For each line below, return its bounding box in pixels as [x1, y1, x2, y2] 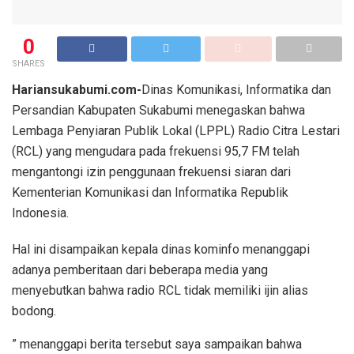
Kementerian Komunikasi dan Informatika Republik [12, 184, 288, 200]
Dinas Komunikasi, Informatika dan [141, 81, 331, 97]
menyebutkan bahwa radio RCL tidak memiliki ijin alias [12, 282, 308, 298]
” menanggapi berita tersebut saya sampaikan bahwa [12, 336, 302, 352]
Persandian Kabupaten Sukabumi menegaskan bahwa [12, 102, 305, 118]
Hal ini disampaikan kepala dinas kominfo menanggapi [12, 241, 310, 257]
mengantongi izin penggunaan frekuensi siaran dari [12, 164, 291, 179]
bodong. [12, 303, 56, 318]
